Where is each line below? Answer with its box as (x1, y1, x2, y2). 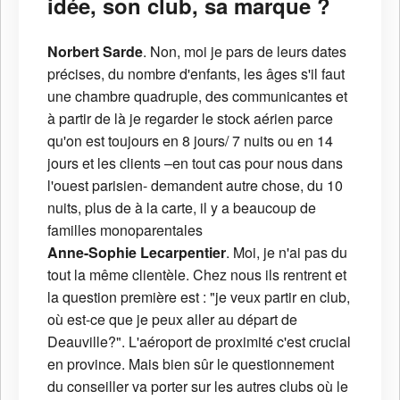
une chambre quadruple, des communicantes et (47, 85, 347, 106)
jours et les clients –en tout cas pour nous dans (47, 152, 343, 173)
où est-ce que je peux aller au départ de (47, 308, 297, 329)
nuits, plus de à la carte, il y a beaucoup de (47, 196, 316, 218)
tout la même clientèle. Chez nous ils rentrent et (47, 263, 346, 285)
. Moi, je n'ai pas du (226, 241, 347, 262)
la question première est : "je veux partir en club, (47, 286, 350, 307)
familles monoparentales (47, 219, 203, 240)
